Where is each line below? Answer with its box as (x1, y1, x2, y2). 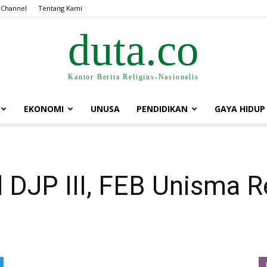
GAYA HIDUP (215, 103, 265, 114)
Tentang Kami (38, 4, 82, 13)
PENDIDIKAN (136, 103, 188, 114)
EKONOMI (24, 103, 64, 114)
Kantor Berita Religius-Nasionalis (68, 72, 199, 81)
